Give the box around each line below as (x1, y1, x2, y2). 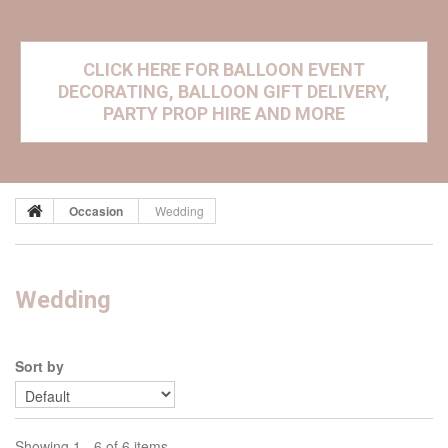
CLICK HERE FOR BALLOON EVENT (83, 59, 365, 81)
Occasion (69, 202, 123, 221)
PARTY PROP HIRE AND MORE (103, 103, 345, 125)
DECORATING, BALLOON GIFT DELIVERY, (58, 81, 390, 103)
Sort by (15, 356, 64, 377)
